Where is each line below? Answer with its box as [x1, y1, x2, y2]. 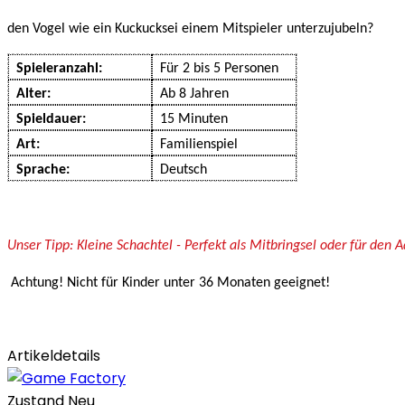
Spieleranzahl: [15, 61, 102, 76]
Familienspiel [159, 137, 238, 152]
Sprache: [15, 162, 70, 177]
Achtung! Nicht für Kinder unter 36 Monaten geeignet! [11, 276, 330, 291]
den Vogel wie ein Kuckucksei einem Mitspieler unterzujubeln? [7, 22, 373, 37]
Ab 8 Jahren [159, 86, 229, 101]
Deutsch [159, 162, 207, 177]
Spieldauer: [15, 111, 86, 127]
